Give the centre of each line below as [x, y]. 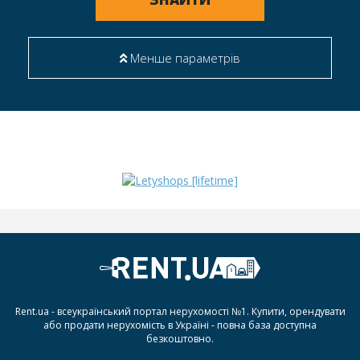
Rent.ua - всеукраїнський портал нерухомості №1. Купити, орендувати [180, 311]
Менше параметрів [184, 58]
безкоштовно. [180, 338]
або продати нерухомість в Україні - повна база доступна [180, 325]
